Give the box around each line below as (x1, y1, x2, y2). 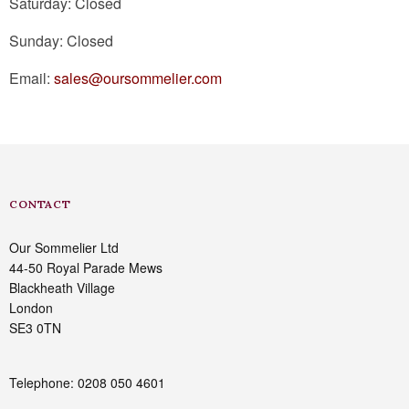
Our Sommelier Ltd (9, 238, 119, 257)
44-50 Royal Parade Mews (9, 258, 163, 277)
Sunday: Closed (9, 30, 113, 51)
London (9, 299, 53, 317)
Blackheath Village (9, 278, 115, 297)
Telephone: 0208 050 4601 (9, 373, 165, 392)
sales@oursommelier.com (54, 68, 222, 89)
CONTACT (9, 197, 71, 211)
